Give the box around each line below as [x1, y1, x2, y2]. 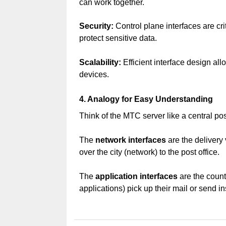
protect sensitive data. [79, 34, 157, 43]
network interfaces [95, 136, 166, 145]
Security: [79, 22, 114, 31]
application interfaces [95, 172, 178, 181]
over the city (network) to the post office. [79, 148, 219, 157]
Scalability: [79, 58, 121, 67]
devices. [79, 70, 109, 79]
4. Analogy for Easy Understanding [79, 94, 213, 103]
